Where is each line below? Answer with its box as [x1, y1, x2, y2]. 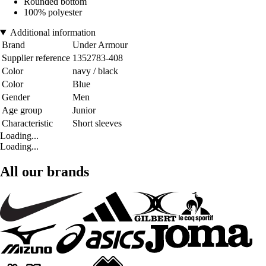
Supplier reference [2, 53, 70, 64]
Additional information [9, 27, 96, 38]
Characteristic [2, 118, 53, 129]
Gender [2, 92, 30, 103]
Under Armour [72, 40, 128, 50]
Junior [72, 105, 96, 116]
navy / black [72, 66, 118, 77]
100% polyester [24, 7, 82, 18]
